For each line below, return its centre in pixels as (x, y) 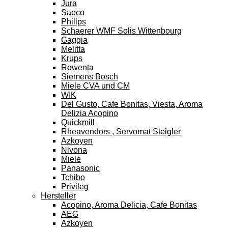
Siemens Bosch (90, 77)
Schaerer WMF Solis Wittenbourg (121, 31)
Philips (74, 22)
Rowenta (77, 67)
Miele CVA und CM (95, 86)
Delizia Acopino (90, 113)
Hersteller (58, 196)
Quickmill (78, 122)
